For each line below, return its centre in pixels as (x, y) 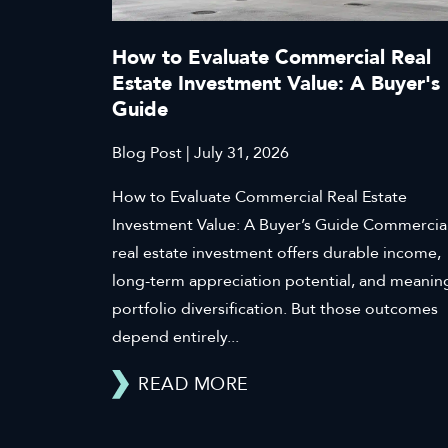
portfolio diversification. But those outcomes (275, 308)
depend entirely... (175, 336)
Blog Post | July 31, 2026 (200, 152)
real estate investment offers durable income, (276, 252)
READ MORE (193, 384)
